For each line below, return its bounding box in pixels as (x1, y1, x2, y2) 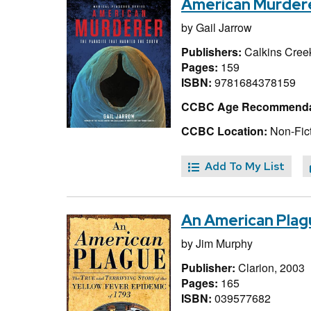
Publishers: (181, 43, 244, 60)
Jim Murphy (196, 235, 253, 252)
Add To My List (205, 159, 285, 174)
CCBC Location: (181, 122, 267, 139)
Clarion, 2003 (238, 259, 305, 276)
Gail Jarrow (196, 19, 252, 36)
